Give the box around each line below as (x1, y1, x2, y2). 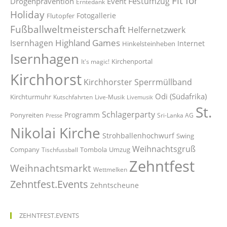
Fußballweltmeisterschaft (10, 22, 126, 36)
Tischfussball (42, 145, 78, 154)
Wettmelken (93, 165, 127, 174)
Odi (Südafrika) (155, 91, 207, 101)
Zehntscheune (90, 180, 139, 190)
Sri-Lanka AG (157, 110, 194, 120)
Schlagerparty (102, 108, 155, 120)
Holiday (10, 8, 45, 21)
